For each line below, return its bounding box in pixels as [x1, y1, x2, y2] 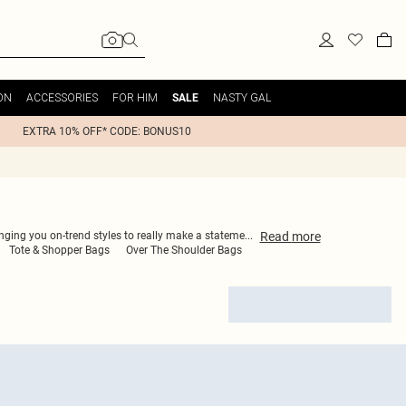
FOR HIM [112, 91, 158, 104]
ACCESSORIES [26, 91, 98, 104]
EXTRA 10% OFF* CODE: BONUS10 [23, 125, 191, 138]
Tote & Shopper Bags [8, 244, 110, 256]
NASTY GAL [213, 91, 271, 104]
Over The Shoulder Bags [125, 244, 242, 256]
